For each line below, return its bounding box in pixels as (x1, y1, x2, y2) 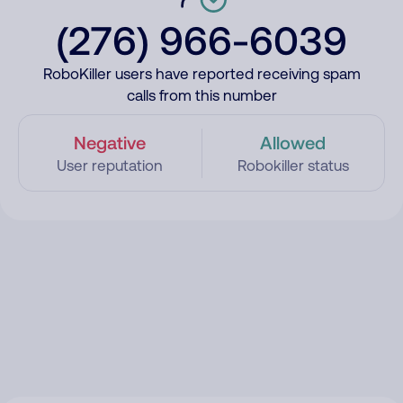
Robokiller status (237, 157, 349, 175)
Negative (74, 131, 147, 153)
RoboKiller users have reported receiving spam (42, 65, 361, 83)
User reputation (57, 157, 164, 175)
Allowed (260, 131, 327, 153)
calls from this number (126, 86, 277, 104)
